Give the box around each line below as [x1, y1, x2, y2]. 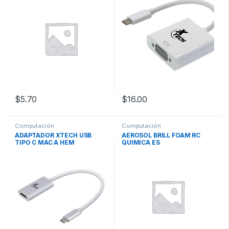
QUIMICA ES [122, 138, 160, 146]
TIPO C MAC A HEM [15, 138, 75, 146]
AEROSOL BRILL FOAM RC [122, 131, 201, 139]
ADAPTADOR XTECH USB [15, 131, 92, 139]
